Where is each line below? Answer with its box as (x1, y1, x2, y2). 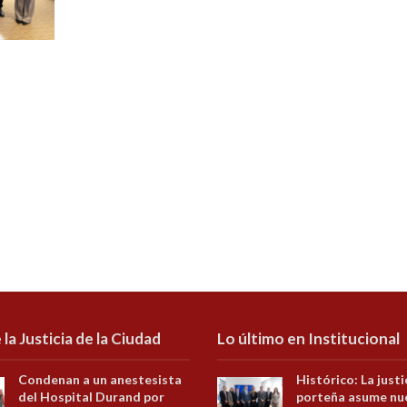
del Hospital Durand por (18, 388, 165, 404)
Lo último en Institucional (217, 328, 400, 348)
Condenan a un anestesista (18, 371, 183, 387)
